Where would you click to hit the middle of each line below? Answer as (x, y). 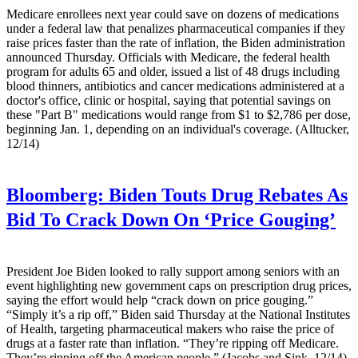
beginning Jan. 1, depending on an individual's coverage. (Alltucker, (178, 129)
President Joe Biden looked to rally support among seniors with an (173, 272)
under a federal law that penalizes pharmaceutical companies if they (176, 28)
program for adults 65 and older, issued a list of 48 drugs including (173, 71)
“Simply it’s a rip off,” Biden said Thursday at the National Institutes (178, 315)
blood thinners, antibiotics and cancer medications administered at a (175, 86)
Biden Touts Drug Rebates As (226, 195)
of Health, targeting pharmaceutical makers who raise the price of (170, 329)
